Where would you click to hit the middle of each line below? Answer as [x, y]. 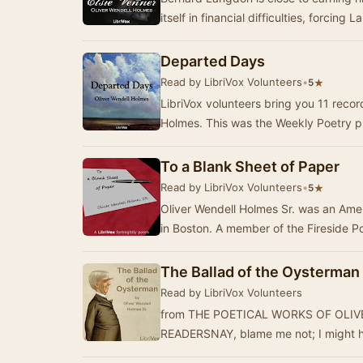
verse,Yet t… [194, 353]
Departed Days [213, 61]
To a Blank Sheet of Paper [250, 167]
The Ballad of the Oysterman [260, 272]
